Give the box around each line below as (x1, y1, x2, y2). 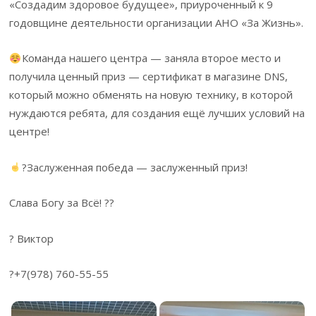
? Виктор (9, 231, 54, 245)
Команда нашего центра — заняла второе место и (21, 51, 281, 66)
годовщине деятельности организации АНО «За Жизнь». (9, 16, 304, 30)
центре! (9, 124, 50, 139)
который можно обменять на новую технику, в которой (9, 87, 293, 102)
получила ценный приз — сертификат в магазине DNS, (9, 69, 288, 84)
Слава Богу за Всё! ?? (9, 195, 115, 210)
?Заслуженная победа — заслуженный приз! (21, 159, 248, 174)
